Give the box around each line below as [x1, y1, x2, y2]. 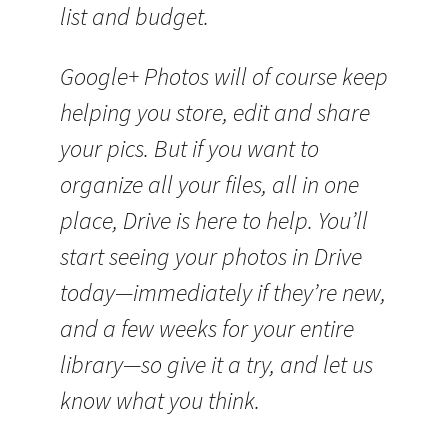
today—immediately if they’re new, [60, 277, 386, 308]
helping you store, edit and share [60, 97, 370, 128]
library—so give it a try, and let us [60, 349, 373, 380]
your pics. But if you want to [60, 133, 319, 164]
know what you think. [60, 385, 260, 416]
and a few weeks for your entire [60, 313, 354, 344]
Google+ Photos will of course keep [60, 61, 388, 92]
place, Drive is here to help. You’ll [60, 205, 368, 236]
